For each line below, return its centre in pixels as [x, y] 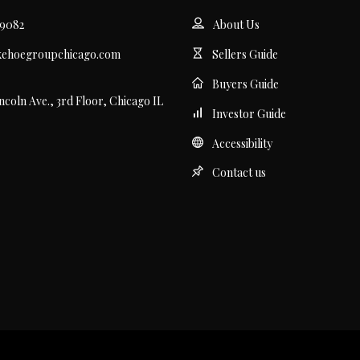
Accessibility [242, 143]
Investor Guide [249, 113]
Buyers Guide [245, 84]
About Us [236, 24]
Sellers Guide [245, 54]
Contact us [239, 173]
